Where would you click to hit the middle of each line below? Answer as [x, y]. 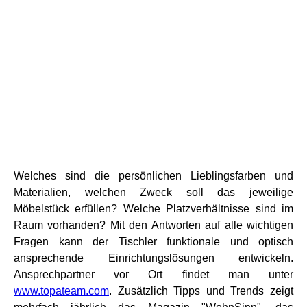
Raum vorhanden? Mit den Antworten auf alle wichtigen [153, 225]
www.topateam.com [61, 291]
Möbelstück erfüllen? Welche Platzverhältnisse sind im [153, 208]
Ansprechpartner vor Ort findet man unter [153, 274]
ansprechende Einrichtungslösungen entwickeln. [153, 258]
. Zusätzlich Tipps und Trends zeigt [201, 291]
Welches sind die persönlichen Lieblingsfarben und [153, 175]
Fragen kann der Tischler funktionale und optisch [153, 241]
